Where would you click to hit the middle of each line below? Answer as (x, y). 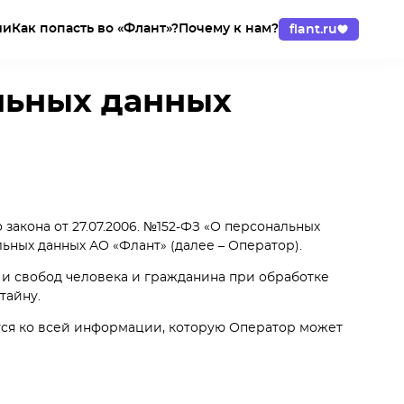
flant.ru (313, 30)
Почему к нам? (229, 29)
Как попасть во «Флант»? (95, 29)
